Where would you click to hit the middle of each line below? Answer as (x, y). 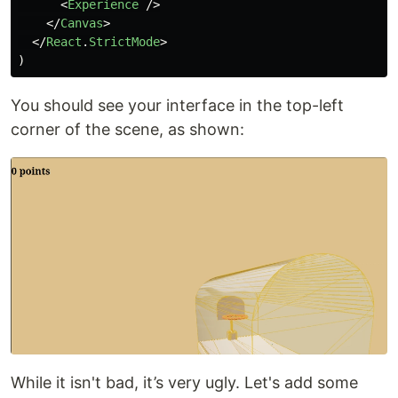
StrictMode (124, 42)
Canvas (82, 24)
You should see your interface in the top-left (177, 106)
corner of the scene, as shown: (127, 130)
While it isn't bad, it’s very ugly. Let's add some (184, 383)
